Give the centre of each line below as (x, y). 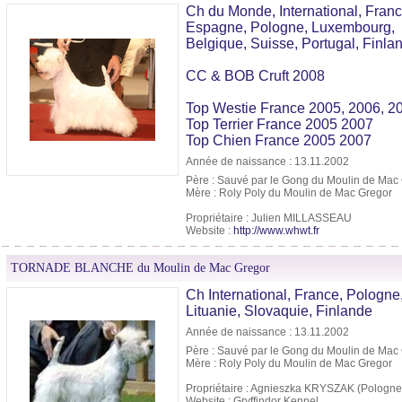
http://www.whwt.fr (276, 231)
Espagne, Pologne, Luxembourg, (290, 28)
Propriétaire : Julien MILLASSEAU (269, 218)
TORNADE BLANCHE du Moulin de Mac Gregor (140, 268)
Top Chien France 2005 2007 (279, 141)
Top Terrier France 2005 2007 (280, 125)
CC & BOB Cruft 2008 (255, 76)
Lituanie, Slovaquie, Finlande (279, 311)
